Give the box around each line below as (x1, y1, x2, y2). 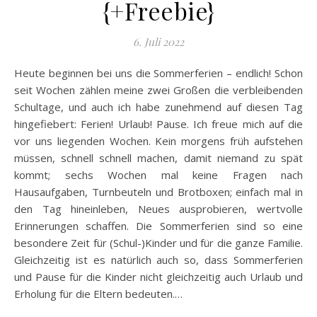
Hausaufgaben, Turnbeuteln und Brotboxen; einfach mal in (14, 184, 303, 199)
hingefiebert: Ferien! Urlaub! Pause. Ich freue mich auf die (14, 116, 303, 131)
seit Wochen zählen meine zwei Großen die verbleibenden (14, 82, 303, 97)
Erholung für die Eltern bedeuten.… (14, 286, 183, 301)
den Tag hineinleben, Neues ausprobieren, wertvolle (14, 201, 303, 216)
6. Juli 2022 (133, 34, 184, 49)
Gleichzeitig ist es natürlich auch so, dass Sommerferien (14, 252, 303, 267)
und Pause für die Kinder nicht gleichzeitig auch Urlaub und (14, 269, 303, 284)
